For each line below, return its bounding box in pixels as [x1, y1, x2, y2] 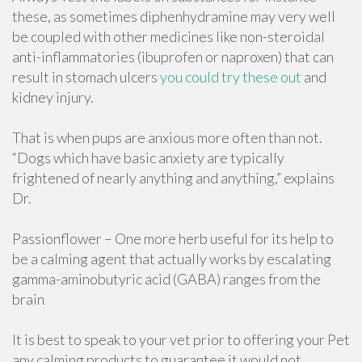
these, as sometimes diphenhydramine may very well [12, 7, 335, 25]
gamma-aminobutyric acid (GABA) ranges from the [12, 270, 321, 288]
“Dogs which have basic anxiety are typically [12, 149, 284, 166]
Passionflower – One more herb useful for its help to [12, 229, 334, 247]
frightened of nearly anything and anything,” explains [12, 169, 335, 187]
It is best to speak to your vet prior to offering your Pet [12, 330, 350, 348]
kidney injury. [12, 88, 94, 106]
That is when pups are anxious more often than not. [12, 128, 322, 146]
